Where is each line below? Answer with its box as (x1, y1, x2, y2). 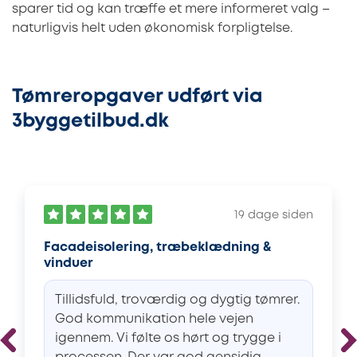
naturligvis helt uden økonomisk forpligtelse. (12, 22, 292, 35)
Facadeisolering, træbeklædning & (44, 241, 271, 254)
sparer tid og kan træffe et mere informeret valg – (12, 3, 330, 16)
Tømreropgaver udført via (12, 88, 263, 106)
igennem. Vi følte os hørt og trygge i (55, 332, 281, 345)
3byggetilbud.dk (12, 113, 169, 131)
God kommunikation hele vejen (55, 313, 253, 326)
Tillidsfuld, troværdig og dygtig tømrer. (55, 294, 300, 307)
